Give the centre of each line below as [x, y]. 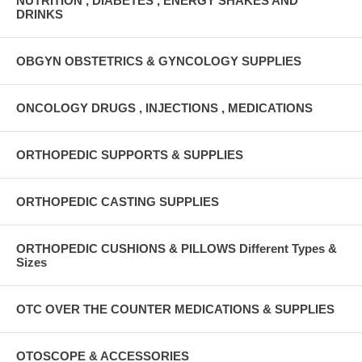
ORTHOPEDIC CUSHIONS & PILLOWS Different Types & [177, 248]
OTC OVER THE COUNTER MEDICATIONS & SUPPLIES [175, 309]
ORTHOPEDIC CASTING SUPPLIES [118, 201]
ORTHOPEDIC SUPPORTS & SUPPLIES [130, 154]
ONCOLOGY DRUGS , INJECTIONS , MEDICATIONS [164, 107]
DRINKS [40, 14]
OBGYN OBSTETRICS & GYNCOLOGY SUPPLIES [159, 61]
